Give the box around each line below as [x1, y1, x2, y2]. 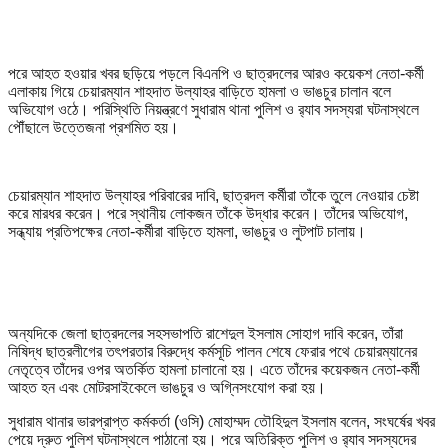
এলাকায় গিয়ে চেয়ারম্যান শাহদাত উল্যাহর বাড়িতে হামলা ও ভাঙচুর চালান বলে [8, 82, 391, 100]
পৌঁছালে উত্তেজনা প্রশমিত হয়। [8, 118, 179, 136]
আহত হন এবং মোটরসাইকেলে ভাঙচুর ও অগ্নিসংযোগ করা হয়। [8, 378, 326, 396]
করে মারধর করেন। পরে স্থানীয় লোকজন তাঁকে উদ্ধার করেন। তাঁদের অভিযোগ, [8, 204, 408, 222]
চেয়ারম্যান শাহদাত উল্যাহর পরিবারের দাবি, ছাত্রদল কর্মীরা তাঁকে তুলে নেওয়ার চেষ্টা [8, 186, 419, 204]
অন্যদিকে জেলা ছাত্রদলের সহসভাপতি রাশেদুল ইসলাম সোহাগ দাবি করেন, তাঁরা [8, 324, 403, 342]
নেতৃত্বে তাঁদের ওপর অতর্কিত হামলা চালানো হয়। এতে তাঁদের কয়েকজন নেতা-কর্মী [8, 360, 420, 378]
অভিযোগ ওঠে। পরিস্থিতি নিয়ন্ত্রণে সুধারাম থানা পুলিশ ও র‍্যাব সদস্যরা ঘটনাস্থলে [8, 100, 419, 118]
